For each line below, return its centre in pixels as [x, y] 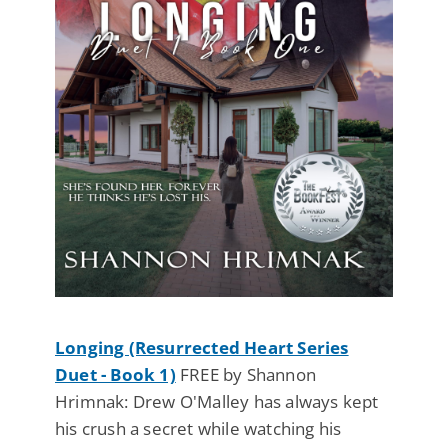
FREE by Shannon [246, 374]
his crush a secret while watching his [198, 428]
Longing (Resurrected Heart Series [202, 347]
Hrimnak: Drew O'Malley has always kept [217, 401]
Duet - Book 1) [115, 374]
